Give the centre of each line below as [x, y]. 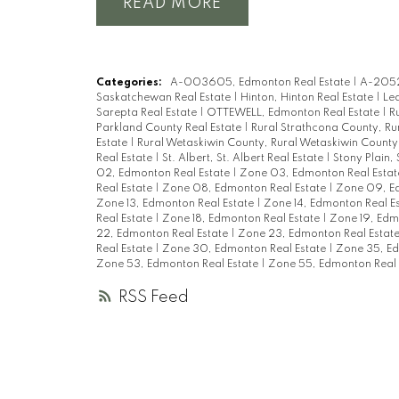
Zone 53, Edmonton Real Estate [178, 264]
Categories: [129, 82]
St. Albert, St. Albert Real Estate [244, 158]
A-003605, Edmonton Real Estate [261, 82]
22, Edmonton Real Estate [163, 234]
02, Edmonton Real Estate [164, 173]
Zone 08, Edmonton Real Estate [245, 188]
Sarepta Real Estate [147, 113]
